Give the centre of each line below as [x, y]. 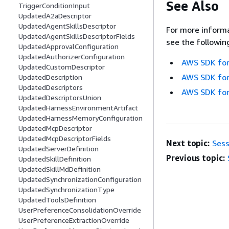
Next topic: [188, 143]
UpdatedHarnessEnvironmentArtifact [78, 108]
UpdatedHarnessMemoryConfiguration [81, 118]
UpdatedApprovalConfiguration [68, 47]
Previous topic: [196, 158]
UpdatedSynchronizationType [66, 190]
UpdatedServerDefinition [59, 149]
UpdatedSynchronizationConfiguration [80, 179]
